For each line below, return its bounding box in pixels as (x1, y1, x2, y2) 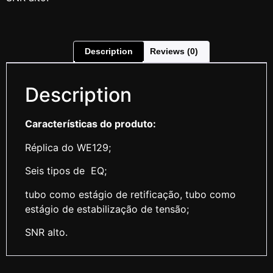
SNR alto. (25, 225, 68, 238)
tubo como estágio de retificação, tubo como (25, 188, 236, 200)
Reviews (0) (150, 46, 198, 57)
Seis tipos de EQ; (25, 165, 107, 177)
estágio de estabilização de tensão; (25, 202, 189, 215)
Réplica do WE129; (25, 141, 111, 154)
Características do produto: (25, 118, 156, 130)
